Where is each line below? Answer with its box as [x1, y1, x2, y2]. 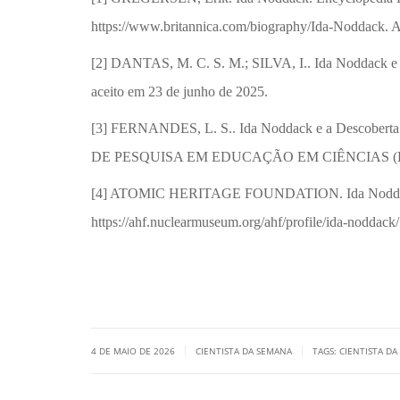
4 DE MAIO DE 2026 [91, 344, 178, 357]
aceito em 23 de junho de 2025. [91, 84, 268, 100]
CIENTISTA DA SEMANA [196, 344, 292, 357]
